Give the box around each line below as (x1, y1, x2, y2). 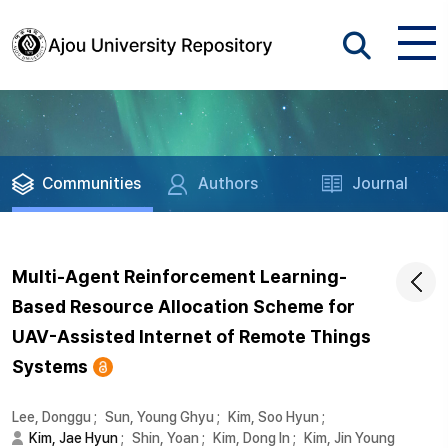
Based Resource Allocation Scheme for (12, 296, 355, 317)
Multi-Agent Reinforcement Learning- (12, 266, 347, 287)
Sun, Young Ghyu (105, 409, 214, 425)
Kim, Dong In (213, 430, 290, 446)
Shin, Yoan (132, 430, 199, 446)
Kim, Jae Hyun (29, 430, 118, 446)
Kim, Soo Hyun (228, 409, 319, 425)
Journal (352, 174, 409, 193)
